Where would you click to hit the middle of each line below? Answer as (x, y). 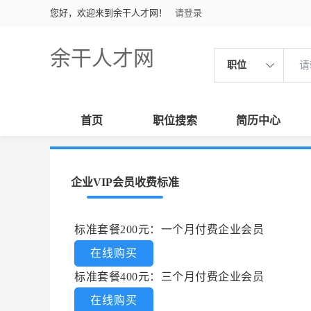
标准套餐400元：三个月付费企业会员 (169, 277)
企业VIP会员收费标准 (125, 182)
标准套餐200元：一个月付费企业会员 (169, 229)
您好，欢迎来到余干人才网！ (109, 13)
